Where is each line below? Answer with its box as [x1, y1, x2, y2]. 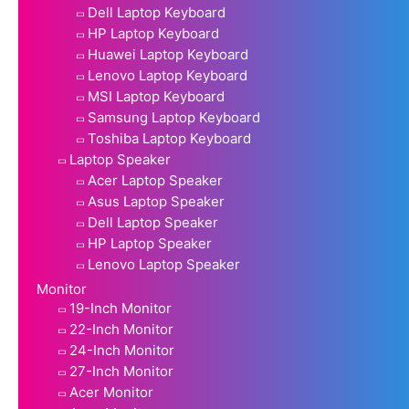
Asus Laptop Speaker [88, 192, 225, 210]
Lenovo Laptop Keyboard [88, 66, 247, 84]
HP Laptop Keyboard [88, 24, 219, 42]
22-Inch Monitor [69, 320, 173, 338]
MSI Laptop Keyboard [88, 87, 225, 105]
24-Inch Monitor [69, 341, 174, 359]
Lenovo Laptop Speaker [88, 255, 240, 273]
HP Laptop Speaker [88, 234, 212, 252]
